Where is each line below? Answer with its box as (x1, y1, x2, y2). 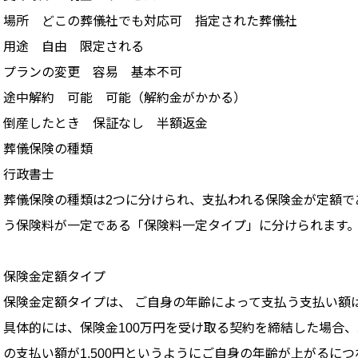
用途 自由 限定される (3, 40, 144, 54)
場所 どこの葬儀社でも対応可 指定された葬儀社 (3, 14, 297, 29)
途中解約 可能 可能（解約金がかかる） (3, 91, 246, 105)
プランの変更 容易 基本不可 (3, 66, 182, 80)
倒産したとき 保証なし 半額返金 (3, 117, 208, 131)
